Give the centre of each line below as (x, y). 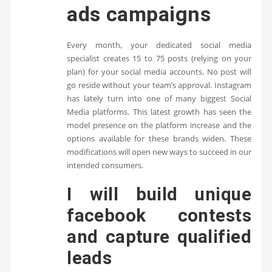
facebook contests (159, 216)
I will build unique (159, 195)
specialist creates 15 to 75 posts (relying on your (159, 58)
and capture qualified (159, 237)
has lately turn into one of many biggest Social (159, 98)
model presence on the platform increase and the (159, 125)
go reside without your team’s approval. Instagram (159, 85)
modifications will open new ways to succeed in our (159, 151)
